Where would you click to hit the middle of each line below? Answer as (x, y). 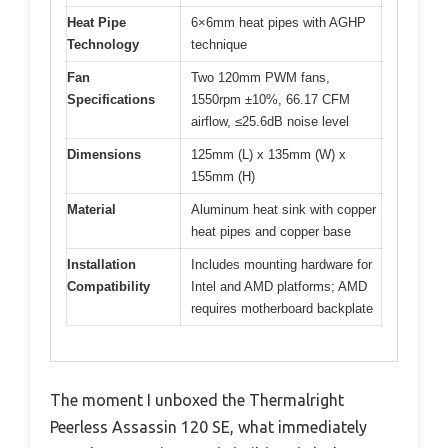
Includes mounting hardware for (281, 265)
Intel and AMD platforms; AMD (279, 287)
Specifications (111, 100)
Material (91, 210)
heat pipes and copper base (271, 232)
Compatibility (108, 287)
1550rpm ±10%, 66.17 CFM (270, 100)
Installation (101, 265)
